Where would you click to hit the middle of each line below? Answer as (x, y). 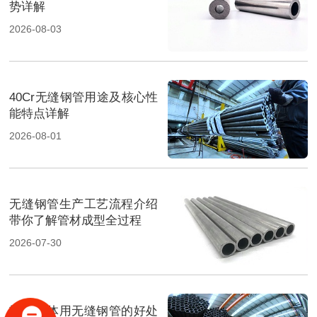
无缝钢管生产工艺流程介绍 (84, 204)
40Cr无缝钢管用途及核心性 (84, 97)
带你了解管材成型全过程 (76, 221)
